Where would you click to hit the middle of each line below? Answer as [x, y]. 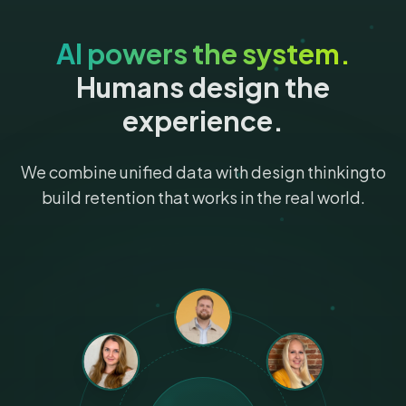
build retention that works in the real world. [203, 198]
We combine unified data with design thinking [195, 172]
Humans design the [203, 87]
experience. [203, 121]
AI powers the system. [203, 54]
